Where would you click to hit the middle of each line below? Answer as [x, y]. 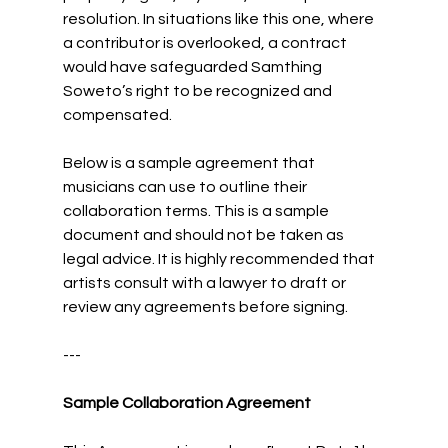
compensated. [117, 114]
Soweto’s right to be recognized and [198, 90]
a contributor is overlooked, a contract [206, 42]
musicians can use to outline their [186, 186]
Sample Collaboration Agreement [186, 402]
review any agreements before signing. [205, 306]
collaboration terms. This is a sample [197, 210]
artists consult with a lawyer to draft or [205, 282]
